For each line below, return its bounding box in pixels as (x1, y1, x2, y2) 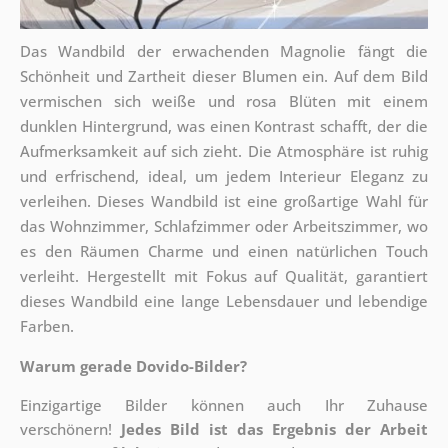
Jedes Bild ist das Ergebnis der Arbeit (121, 419, 429, 440)
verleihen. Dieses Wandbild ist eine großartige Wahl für (19, 191, 429, 212)
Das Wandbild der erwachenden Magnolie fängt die (19, 41, 429, 62)
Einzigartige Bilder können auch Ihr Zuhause (19, 395, 429, 416)
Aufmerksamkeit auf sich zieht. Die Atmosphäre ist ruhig (19, 141, 429, 162)
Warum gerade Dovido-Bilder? (19, 356, 247, 377)
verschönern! (19, 419, 121, 440)
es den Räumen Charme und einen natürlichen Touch (19, 241, 429, 262)
